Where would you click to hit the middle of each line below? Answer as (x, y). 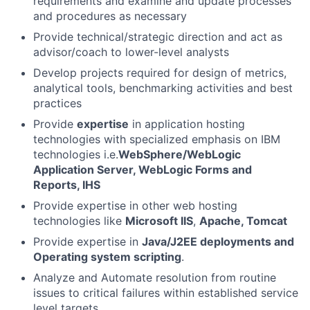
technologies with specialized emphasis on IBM (157, 139)
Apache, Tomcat (243, 221)
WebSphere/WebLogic (180, 154)
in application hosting (187, 124)
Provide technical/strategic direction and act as (158, 37)
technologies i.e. (76, 154)
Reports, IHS (67, 185)
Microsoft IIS (159, 221)
